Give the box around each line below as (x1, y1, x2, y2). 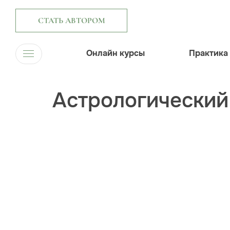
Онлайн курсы (86, 48, 145, 59)
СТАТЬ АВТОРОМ (37, 15, 105, 26)
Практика (189, 48, 228, 59)
